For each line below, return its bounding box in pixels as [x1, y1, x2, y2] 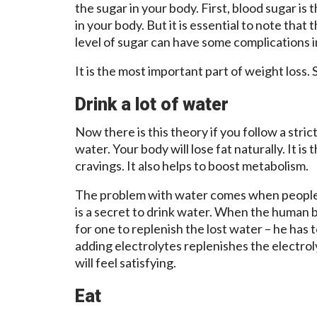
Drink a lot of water [75, 93, 229, 115]
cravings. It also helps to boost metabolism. [75, 157, 309, 173]
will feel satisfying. [75, 254, 176, 270]
